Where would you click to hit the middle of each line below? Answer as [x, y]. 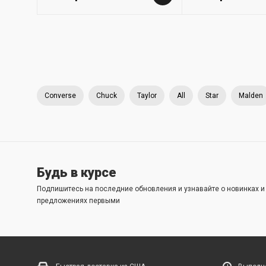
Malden [251, 95]
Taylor [147, 95]
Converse [60, 95]
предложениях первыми [78, 200]
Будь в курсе [77, 172]
